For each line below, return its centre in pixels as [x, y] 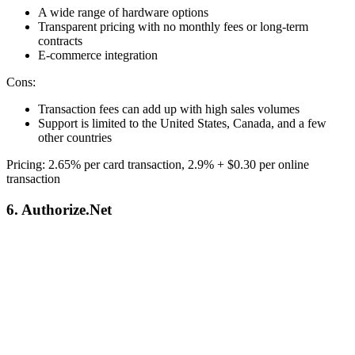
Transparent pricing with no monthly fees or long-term [173, 27]
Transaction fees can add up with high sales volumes [169, 109]
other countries [75, 138]
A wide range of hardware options [123, 13]
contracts [60, 41]
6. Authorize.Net [59, 210]
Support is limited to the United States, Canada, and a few [182, 124]
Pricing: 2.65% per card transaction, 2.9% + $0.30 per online [158, 165]
